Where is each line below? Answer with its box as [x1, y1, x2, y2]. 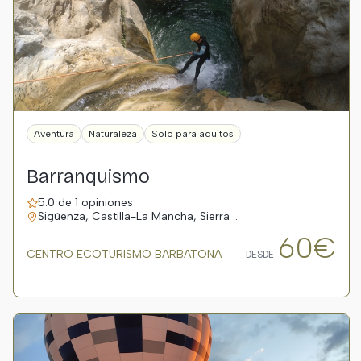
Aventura [34, 128, 74, 139]
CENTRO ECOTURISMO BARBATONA [27, 247, 222, 261]
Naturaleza [89, 128, 137, 139]
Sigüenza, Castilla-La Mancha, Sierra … [38, 210, 240, 223]
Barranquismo [27, 165, 150, 188]
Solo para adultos [151, 128, 234, 139]
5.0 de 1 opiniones [38, 196, 133, 210]
